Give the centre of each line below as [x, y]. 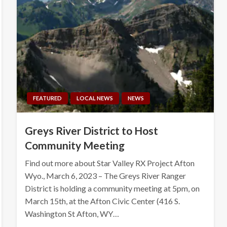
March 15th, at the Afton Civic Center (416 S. [102, 201]
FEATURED [47, 98]
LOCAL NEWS [94, 98]
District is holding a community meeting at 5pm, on [112, 188]
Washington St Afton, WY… [72, 213]
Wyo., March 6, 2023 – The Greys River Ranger [105, 175]
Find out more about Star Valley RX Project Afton [109, 163]
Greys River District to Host [91, 130]
